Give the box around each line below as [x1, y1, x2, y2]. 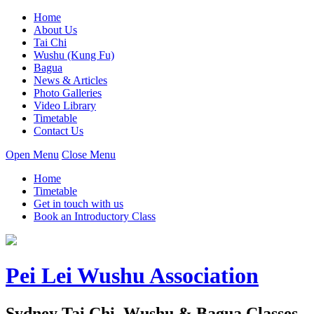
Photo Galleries [34, 87, 102, 99]
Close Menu [62, 149, 116, 161]
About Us [34, 24, 77, 36]
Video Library [34, 100, 96, 111]
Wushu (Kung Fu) [34, 49, 114, 61]
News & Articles [34, 74, 107, 86]
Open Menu [6, 149, 59, 161]
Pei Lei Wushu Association [6, 263, 259, 289]
